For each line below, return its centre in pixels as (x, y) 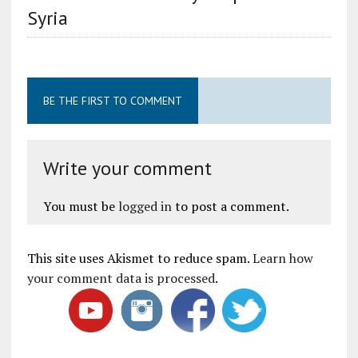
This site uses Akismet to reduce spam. (139, 258)
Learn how (282, 258)
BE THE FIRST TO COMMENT (112, 100)
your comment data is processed (121, 278)
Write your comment (127, 168)
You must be (80, 206)
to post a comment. (230, 206)
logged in (145, 206)
